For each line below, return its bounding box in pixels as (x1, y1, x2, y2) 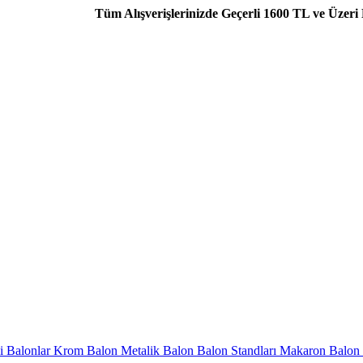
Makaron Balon (276, 344, 360, 357)
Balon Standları (194, 344, 276, 357)
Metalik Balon (117, 344, 194, 357)
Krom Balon (50, 344, 117, 357)
